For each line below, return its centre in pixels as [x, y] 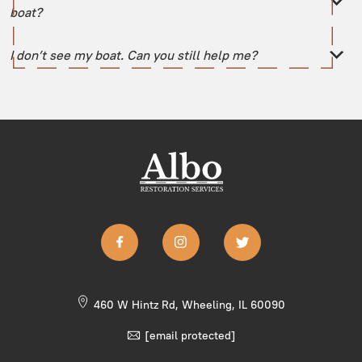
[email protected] [190, 335]
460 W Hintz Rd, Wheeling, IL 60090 [189, 305]
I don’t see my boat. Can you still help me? [133, 55]
